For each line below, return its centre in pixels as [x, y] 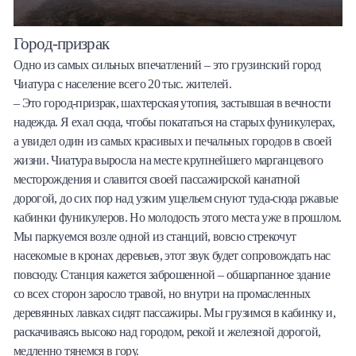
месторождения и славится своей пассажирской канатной [157, 180]
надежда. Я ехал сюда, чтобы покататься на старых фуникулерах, [174, 122]
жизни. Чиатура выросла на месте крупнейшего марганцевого [168, 161]
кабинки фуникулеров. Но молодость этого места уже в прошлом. [178, 218]
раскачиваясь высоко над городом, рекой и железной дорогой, [167, 332]
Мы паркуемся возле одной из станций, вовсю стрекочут [155, 237]
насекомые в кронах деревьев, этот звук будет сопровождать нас [172, 256]
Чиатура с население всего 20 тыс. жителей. [122, 84]
